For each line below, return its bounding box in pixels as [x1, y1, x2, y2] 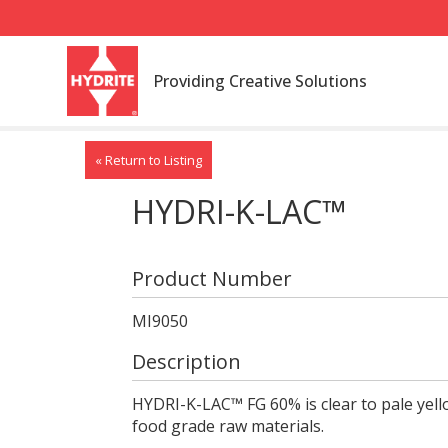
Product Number [131, 265, 292, 292]
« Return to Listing [94, 151, 202, 169]
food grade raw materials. [131, 415, 324, 437]
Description [131, 348, 241, 375]
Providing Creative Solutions [152, 70, 367, 92]
